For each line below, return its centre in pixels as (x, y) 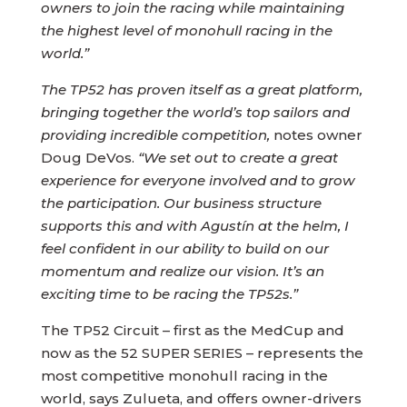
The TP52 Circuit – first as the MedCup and (192, 330)
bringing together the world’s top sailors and (195, 112)
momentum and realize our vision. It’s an (182, 271)
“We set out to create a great (236, 158)
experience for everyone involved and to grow (198, 180)
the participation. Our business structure (181, 203)
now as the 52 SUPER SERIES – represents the (202, 353)
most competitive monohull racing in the (184, 376)
